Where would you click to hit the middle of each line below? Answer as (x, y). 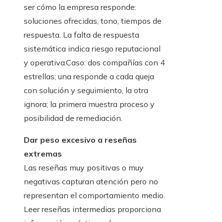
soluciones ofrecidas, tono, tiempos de (93, 21)
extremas (43, 154)
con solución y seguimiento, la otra (86, 90)
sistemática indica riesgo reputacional (92, 49)
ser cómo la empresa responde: (80, 7)
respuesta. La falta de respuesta (82, 35)
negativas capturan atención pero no (91, 182)
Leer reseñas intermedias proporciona (92, 209)
